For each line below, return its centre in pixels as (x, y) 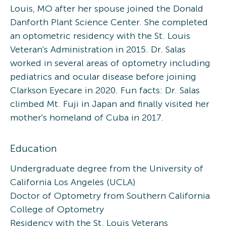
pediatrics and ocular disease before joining (103, 76)
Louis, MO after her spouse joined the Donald (107, 8)
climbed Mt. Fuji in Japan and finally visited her (110, 104)
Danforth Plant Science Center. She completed (109, 22)
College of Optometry (57, 209)
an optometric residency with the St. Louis (100, 36)
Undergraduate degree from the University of (107, 168)
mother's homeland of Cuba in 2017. (87, 117)
